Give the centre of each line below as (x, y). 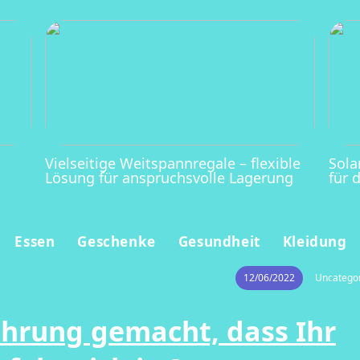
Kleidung (315, 241)
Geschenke (117, 241)
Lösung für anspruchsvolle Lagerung (170, 177)
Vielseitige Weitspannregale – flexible (173, 163)
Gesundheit (219, 241)
